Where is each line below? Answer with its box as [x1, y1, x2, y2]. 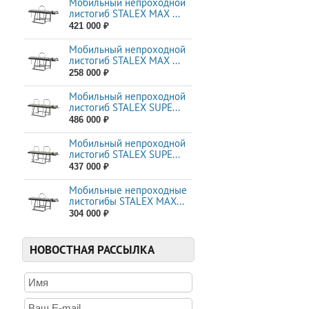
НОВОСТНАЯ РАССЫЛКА [30, 242, 154, 257]
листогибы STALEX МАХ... [69, 195, 184, 208]
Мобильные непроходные [69, 183, 187, 197]
